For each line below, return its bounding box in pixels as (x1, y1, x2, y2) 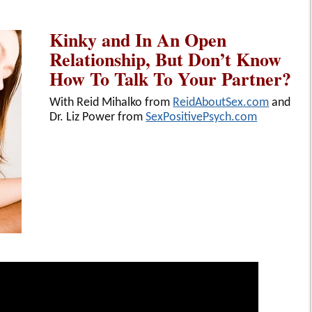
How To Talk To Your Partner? (49, 65, 292, 92)
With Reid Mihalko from (49, 95, 173, 109)
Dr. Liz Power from (49, 110, 146, 124)
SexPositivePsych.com (146, 110, 258, 124)
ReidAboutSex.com (173, 95, 270, 109)
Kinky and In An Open (49, 26, 227, 53)
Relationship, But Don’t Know (49, 45, 282, 72)
